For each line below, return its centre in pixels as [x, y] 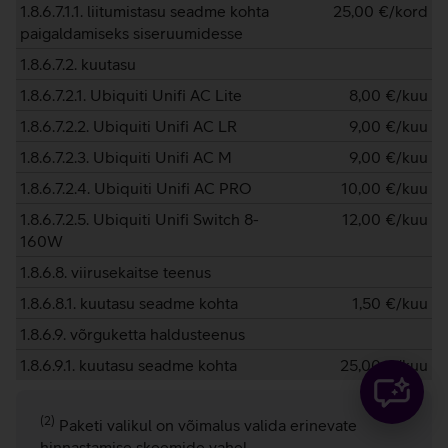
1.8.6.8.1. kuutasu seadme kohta [129, 303]
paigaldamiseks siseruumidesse [131, 33]
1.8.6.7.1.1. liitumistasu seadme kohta [144, 11]
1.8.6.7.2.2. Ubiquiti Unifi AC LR [128, 126]
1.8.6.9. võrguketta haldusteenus [132, 334]
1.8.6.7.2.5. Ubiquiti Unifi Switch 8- [139, 219]
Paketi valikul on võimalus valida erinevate [206, 425]
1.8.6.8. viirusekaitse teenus [115, 272]
